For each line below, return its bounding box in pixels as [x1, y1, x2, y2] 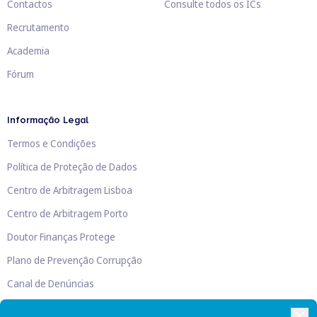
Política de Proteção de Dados [7, 160, 137, 174]
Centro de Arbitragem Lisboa [7, 183, 132, 197]
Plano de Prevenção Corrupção [7, 253, 142, 267]
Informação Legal [7, 114, 88, 127]
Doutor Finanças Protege [7, 230, 115, 244]
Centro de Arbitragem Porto [7, 207, 128, 221]
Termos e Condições [7, 137, 96, 151]
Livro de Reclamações [7, 300, 100, 314]
